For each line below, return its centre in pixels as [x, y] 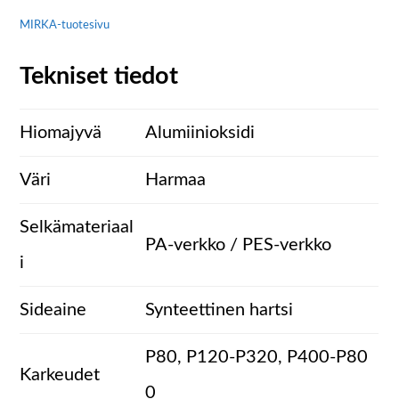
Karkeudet [60, 375]
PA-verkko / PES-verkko [239, 245]
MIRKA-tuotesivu [65, 25]
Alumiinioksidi [200, 133]
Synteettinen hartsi [220, 310]
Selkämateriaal [77, 228]
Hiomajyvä [61, 133]
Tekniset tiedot [99, 77]
